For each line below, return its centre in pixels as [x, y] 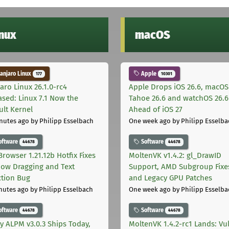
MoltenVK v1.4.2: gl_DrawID [175, 156]
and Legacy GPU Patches [170, 178]
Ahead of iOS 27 [156, 110]
